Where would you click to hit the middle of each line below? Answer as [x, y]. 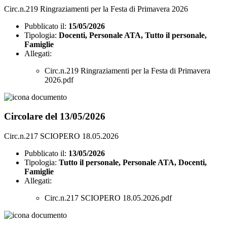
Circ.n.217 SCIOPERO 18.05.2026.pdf [108, 198]
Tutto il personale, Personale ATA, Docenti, [133, 163]
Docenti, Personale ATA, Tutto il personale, [133, 35]
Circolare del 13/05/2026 [55, 117]
